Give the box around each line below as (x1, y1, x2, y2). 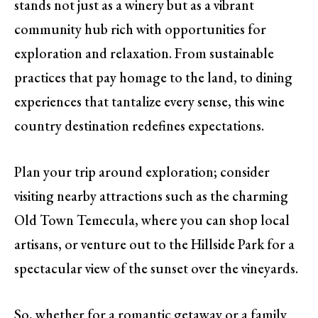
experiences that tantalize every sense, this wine (14, 92, 285, 111)
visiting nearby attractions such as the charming (14, 186, 288, 205)
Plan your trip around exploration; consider (14, 162, 270, 181)
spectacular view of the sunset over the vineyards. (14, 258, 298, 278)
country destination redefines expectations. (14, 116, 264, 136)
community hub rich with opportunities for (14, 20, 266, 39)
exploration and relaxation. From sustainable (14, 44, 274, 63)
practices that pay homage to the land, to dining (14, 68, 292, 87)
